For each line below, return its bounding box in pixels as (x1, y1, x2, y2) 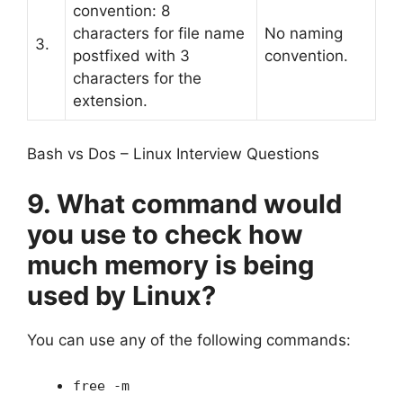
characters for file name (73, 23, 245, 42)
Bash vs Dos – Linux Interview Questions (27, 145, 319, 163)
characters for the (73, 68, 201, 87)
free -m (73, 378, 130, 394)
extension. (73, 91, 148, 110)
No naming (264, 23, 343, 42)
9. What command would (27, 187, 342, 219)
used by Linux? (27, 279, 216, 311)
